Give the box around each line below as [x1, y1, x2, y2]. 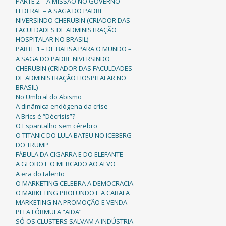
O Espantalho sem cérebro [15, 121, 97, 130]
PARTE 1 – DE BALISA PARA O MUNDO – [15, 44, 132, 53]
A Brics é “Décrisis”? [15, 111, 75, 121]
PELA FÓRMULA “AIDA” [15, 207, 82, 216]
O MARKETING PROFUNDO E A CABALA [15, 188, 130, 197]
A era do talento [15, 169, 65, 178]
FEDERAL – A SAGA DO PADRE [15, 6, 103, 15]
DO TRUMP [15, 140, 48, 149]
